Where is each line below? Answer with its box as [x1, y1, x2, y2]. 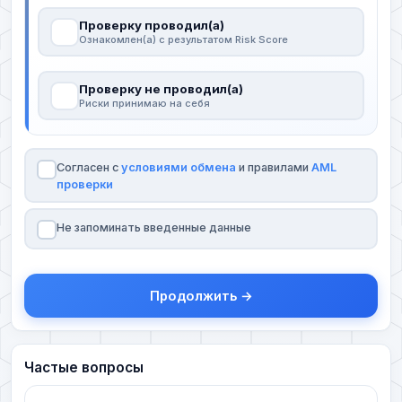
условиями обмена [120, 160, 236, 174]
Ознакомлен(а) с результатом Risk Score [78, 33, 288, 47]
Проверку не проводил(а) [78, 82, 243, 97]
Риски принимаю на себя [78, 97, 210, 110]
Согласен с [56, 160, 121, 174]
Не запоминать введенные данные [56, 220, 251, 234]
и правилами [235, 160, 311, 174]
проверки [56, 177, 113, 191]
